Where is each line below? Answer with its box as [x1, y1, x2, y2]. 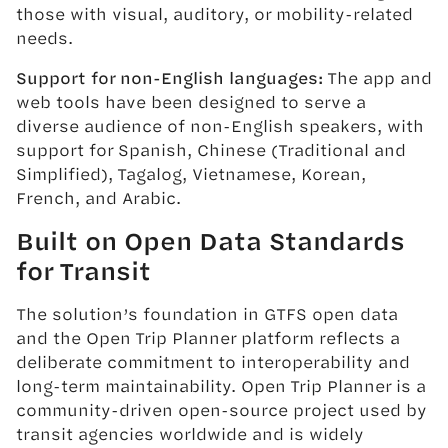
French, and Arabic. [16, 184, 181, 210]
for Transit [16, 251, 151, 289]
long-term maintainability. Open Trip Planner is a [16, 372, 426, 398]
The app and [323, 64, 432, 90]
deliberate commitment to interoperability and [16, 348, 410, 374]
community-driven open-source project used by [16, 396, 427, 422]
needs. [16, 24, 73, 50]
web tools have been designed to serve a [16, 88, 366, 114]
